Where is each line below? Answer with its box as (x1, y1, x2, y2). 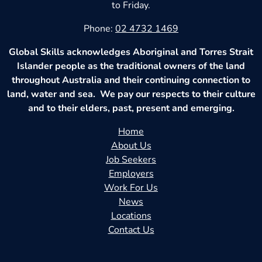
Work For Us (104, 181, 158, 194)
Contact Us (108, 223, 154, 236)
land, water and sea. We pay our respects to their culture (6, 87, 256, 101)
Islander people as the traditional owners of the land (17, 59, 245, 73)
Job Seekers (106, 153, 156, 166)
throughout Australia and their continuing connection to (12, 73, 250, 87)
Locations (111, 209, 151, 222)
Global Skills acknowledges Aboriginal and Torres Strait (9, 45, 253, 58)
